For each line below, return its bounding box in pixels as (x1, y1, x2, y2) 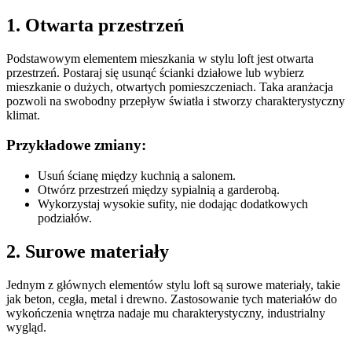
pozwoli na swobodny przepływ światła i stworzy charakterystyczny (6, 93, 345, 108)
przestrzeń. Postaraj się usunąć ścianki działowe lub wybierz (6, 65, 304, 79)
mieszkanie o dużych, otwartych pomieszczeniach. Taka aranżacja (6, 79, 333, 93)
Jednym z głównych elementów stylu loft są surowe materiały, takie (6, 277, 340, 291)
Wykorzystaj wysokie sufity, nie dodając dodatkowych (38, 197, 308, 211)
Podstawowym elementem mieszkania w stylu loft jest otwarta (6, 51, 313, 65)
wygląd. (6, 320, 46, 334)
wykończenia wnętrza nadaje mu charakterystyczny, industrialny (6, 306, 325, 320)
